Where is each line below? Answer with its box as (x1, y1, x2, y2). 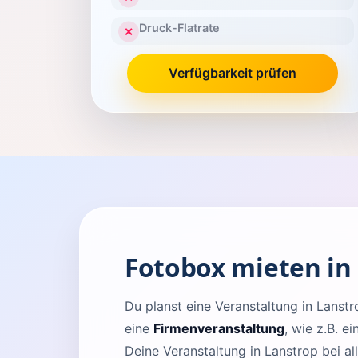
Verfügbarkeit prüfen (169, 64, 297, 81)
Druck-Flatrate (138, 21, 220, 35)
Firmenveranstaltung (153, 320, 284, 336)
